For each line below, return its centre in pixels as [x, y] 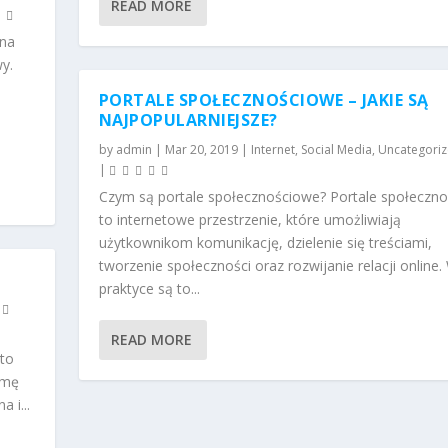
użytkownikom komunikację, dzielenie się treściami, [265, 242]
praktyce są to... [149, 288]
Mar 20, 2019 [201, 149]
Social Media [336, 149]
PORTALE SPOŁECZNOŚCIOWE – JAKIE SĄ [263, 99]
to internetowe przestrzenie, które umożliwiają [249, 219]
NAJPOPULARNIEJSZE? [188, 119]
